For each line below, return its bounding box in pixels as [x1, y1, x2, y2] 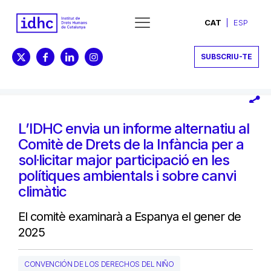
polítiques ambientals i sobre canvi [18, 166, 236, 184]
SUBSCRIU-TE [201, 51, 252, 61]
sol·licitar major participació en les [18, 151, 229, 169]
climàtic [18, 182, 67, 200]
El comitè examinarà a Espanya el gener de [18, 209, 241, 224]
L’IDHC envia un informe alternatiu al [18, 119, 249, 137]
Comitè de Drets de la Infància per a [18, 135, 244, 153]
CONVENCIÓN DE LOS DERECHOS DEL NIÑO [24, 259, 174, 269]
